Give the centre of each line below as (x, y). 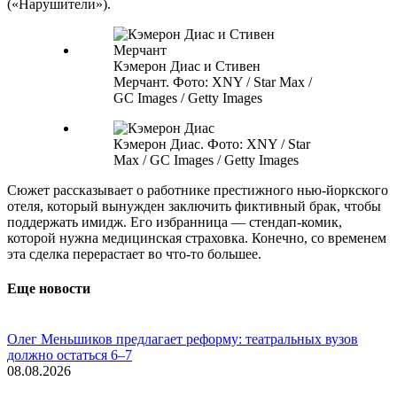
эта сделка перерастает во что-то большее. (134, 253)
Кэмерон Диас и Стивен (187, 66)
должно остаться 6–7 (70, 355)
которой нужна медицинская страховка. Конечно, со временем (197, 237)
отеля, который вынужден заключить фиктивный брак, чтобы (194, 206)
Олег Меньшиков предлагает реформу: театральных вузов (183, 339)
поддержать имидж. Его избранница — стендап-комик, (175, 222)
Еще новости (49, 288)
